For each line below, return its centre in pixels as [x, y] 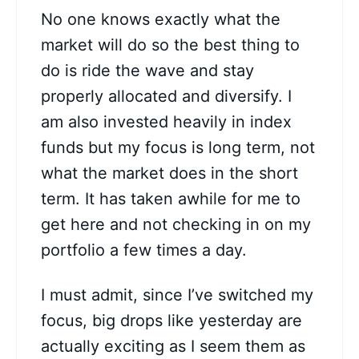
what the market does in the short [169, 173]
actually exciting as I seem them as [173, 347]
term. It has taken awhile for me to [171, 199]
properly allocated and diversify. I [166, 97]
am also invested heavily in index [166, 122]
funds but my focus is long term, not [178, 148]
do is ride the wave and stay [147, 71]
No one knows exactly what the [161, 20]
